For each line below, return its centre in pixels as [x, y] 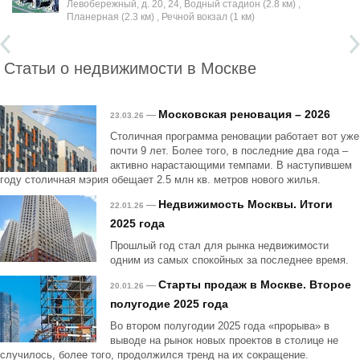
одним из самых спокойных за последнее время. [229, 260]
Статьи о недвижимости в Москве [130, 67]
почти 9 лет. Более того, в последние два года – [229, 151]
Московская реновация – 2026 [244, 114]
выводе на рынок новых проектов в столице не [224, 340]
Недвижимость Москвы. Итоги [245, 204]
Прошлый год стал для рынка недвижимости [219, 245]
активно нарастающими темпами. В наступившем [231, 165]
